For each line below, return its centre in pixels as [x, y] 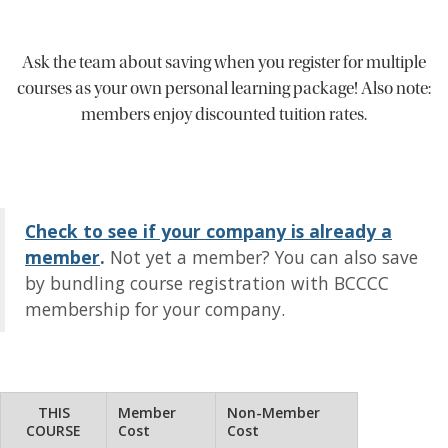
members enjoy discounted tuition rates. [224, 114]
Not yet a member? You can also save [264, 257]
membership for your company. [155, 309]
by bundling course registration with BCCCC [207, 283]
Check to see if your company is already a [208, 231]
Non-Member [274, 412]
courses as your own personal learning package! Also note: [224, 88]
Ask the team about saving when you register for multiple [224, 62]
